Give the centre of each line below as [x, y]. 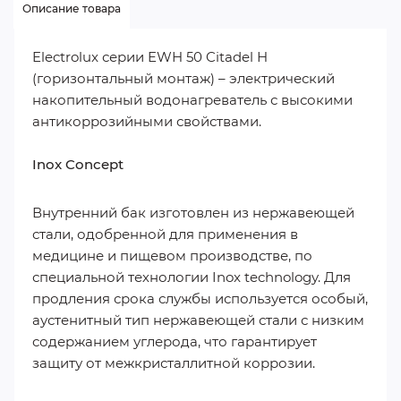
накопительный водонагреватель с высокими [192, 100]
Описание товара [72, 9]
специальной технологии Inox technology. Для [192, 277]
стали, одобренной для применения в [165, 234]
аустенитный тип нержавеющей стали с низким [198, 320]
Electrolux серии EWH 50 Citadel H [150, 57]
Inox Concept [78, 164]
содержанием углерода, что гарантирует [175, 341]
